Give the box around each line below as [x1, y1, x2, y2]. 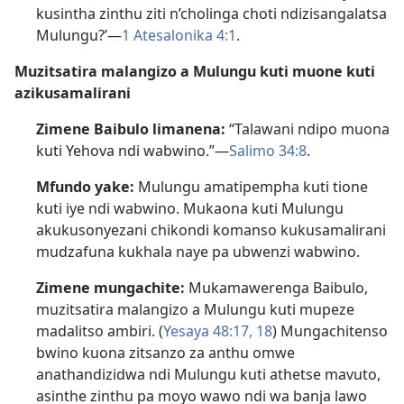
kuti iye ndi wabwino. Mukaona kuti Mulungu [36, 198, 344, 219]
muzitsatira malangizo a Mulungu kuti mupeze [36, 299, 354, 320]
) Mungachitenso [272, 321, 388, 342]
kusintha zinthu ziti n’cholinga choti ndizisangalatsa [36, 4, 387, 24]
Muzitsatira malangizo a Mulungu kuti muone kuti [14, 61, 375, 82]
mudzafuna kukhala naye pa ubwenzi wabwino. [36, 242, 360, 262]
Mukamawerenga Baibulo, [185, 278, 368, 298]
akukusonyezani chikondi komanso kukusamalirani [36, 220, 386, 241]
